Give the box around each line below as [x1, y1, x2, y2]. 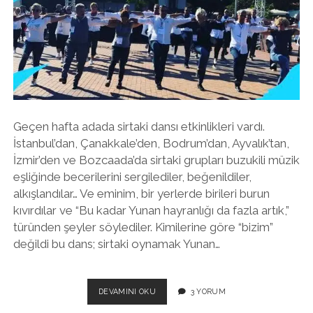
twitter [138, 25, 172, 38]
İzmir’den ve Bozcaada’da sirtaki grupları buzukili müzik [13, 152, 300, 167]
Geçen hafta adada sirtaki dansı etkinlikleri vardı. [13, 119, 265, 133]
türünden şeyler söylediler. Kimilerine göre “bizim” [13, 219, 273, 234]
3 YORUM [190, 287, 226, 296]
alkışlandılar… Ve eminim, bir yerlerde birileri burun [13, 186, 270, 201]
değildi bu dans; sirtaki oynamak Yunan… [13, 236, 220, 251]
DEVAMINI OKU [99, 287, 156, 296]
